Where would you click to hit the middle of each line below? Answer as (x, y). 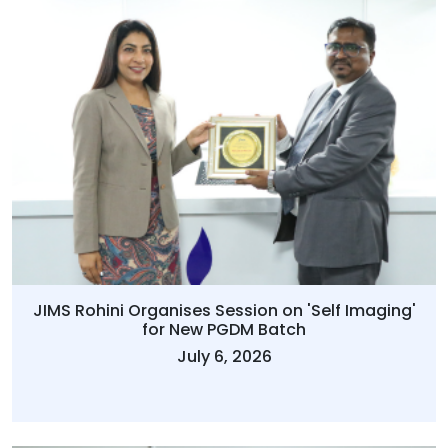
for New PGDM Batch (224, 330)
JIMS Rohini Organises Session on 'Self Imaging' (224, 311)
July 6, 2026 (224, 357)
